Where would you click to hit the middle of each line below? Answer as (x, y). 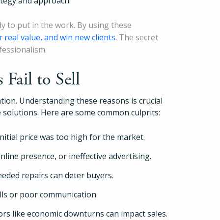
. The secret (137, 37)
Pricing (110, 11)
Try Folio (110, 75)
